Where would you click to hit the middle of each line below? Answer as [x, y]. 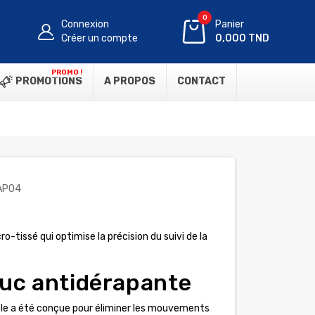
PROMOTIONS [48, 81]
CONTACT [201, 81]
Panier [230, 24]
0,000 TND [243, 38]
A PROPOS [130, 81]
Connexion [85, 24]
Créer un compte [100, 38]
